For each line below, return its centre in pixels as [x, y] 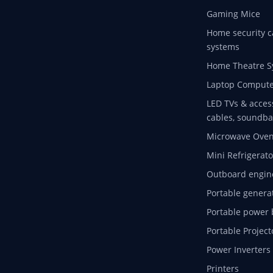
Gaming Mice [233, 14]
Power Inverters [238, 250]
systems [223, 47]
